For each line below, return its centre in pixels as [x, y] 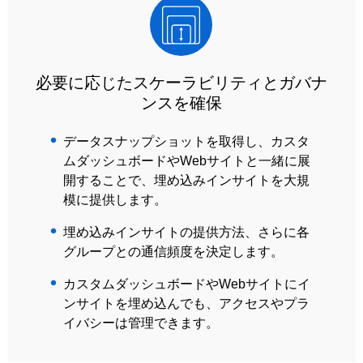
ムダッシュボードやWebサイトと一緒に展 [186, 161]
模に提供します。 [115, 200]
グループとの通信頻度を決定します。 [173, 252]
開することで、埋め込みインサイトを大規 [186, 180]
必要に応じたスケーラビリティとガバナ [181, 83]
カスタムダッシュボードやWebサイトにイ [186, 284]
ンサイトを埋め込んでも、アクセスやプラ [186, 303]
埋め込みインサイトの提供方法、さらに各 [186, 232]
